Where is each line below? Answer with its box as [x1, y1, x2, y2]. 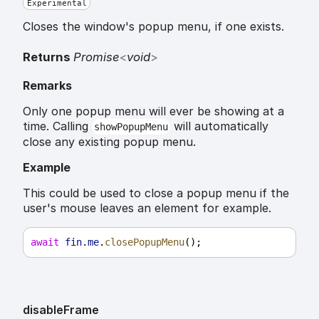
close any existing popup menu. [23, 135, 196, 150]
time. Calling [23, 119, 92, 134]
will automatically [169, 119, 268, 134]
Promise [73, 49, 120, 64]
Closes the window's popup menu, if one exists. [23, 19, 284, 34]
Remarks [23, 78, 72, 93]
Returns [23, 49, 73, 64]
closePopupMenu [105, 236, 184, 249]
